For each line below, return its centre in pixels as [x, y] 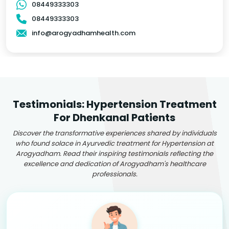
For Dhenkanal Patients [114, 117]
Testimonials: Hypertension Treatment [114, 104]
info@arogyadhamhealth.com [84, 33]
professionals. [114, 174]
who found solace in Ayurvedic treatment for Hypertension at [114, 143]
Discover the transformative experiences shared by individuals [114, 133]
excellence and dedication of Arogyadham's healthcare [114, 164]
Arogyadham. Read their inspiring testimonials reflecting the [114, 153]
